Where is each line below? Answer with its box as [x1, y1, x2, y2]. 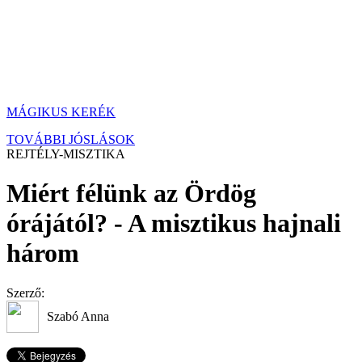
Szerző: [6, 285, 44, 300]
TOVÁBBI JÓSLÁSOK [6, 133, 135, 146]
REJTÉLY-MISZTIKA [6, 147, 125, 161]
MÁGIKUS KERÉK [6, 105, 116, 119]
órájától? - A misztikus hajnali [6, 208, 341, 238]
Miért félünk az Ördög [6, 179, 256, 208]
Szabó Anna [47, 309, 109, 323]
